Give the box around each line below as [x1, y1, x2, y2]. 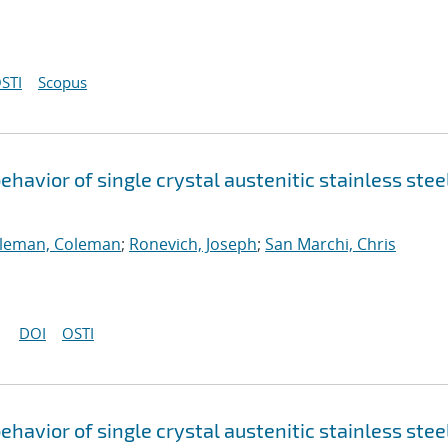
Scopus [38, 72, 87, 92]
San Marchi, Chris [265, 233, 396, 255]
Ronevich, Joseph [129, 233, 257, 255]
